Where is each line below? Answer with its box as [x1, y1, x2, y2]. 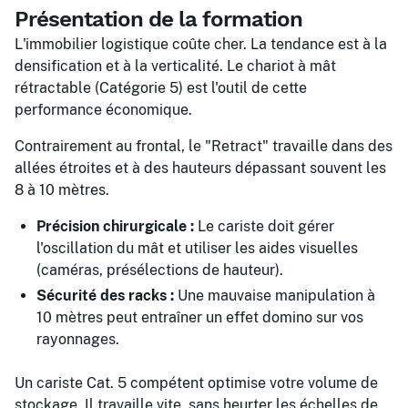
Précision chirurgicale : [36, 218, 194, 235]
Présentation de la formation [15, 6, 302, 32]
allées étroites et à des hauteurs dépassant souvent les [15, 159, 386, 177]
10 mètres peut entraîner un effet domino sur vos [36, 309, 363, 326]
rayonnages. [36, 331, 119, 348]
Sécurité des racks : [36, 287, 174, 304]
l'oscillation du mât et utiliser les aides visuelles [36, 240, 358, 257]
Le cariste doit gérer [194, 218, 334, 235]
